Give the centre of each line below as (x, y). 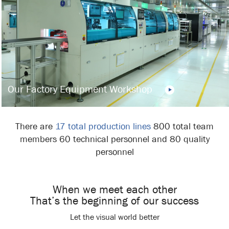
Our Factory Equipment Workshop (81, 89)
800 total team (182, 126)
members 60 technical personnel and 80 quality (114, 139)
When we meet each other (114, 189)
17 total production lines (103, 126)
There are (35, 126)
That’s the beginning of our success (114, 201)
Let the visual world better (114, 217)
